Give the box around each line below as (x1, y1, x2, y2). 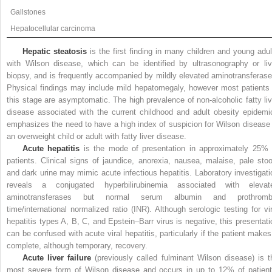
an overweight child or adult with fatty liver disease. (7, 132, 186, 141)
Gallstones (10, 8, 46, 17)
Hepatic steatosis (22, 47, 87, 56)
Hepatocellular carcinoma (10, 24, 96, 33)
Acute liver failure (22, 253, 92, 263)
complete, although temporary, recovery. (7, 241, 148, 251)
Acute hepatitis (22, 144, 80, 154)
